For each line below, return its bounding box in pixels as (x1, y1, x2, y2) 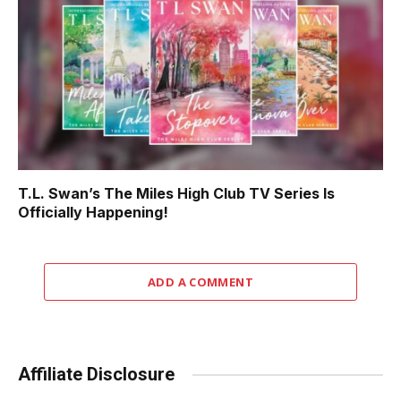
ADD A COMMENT (147, 274, 254, 291)
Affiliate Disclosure (18, 363, 175, 386)
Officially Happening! (18, 203, 168, 222)
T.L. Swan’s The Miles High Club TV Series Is (18, 184, 335, 203)
